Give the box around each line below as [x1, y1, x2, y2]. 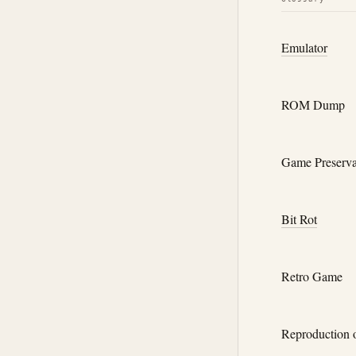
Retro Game [281, 268, 342, 285]
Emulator [281, 38, 327, 56]
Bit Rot [281, 211, 317, 228]
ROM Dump [281, 95, 345, 113]
